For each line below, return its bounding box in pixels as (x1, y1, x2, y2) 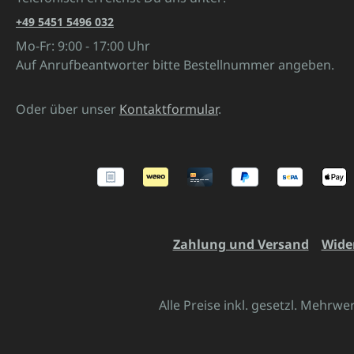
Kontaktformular (119, 100, 218, 119)
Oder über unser (16, 100, 119, 119)
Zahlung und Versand (172, 235, 309, 253)
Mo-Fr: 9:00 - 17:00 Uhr (16, 37, 150, 55)
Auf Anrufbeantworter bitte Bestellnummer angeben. (16, 56, 334, 74)
